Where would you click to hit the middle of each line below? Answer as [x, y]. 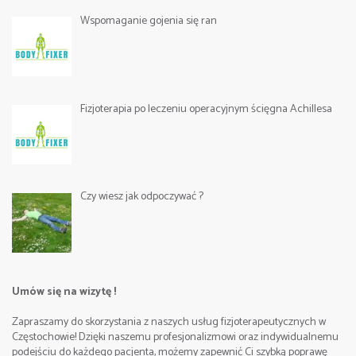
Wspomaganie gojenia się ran [148, 21]
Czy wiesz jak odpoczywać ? [141, 197]
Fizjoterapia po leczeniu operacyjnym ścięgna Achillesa [206, 109]
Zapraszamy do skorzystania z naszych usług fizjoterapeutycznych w [169, 323]
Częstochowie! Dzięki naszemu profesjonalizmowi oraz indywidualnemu [175, 338]
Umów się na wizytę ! [64, 292]
